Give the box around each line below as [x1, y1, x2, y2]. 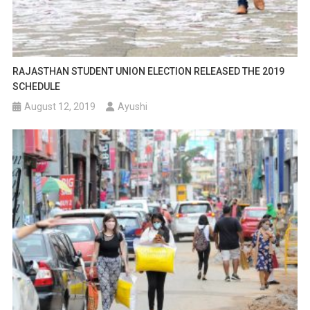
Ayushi [118, 101, 148, 113]
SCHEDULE [12, 81, 61, 93]
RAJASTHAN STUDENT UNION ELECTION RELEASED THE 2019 [12, 66, 285, 77]
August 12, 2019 [24, 101, 96, 113]
